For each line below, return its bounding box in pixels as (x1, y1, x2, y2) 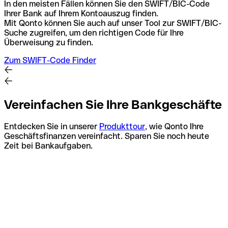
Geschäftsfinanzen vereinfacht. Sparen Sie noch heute (4, 131, 209, 141)
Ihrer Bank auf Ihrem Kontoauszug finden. (4, 8, 158, 18)
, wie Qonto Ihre (145, 121, 204, 131)
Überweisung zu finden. (4, 37, 93, 47)
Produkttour (99, 121, 145, 131)
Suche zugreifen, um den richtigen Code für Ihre (4, 27, 184, 38)
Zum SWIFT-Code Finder (4, 55, 96, 65)
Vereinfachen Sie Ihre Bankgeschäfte (4, 97, 222, 111)
